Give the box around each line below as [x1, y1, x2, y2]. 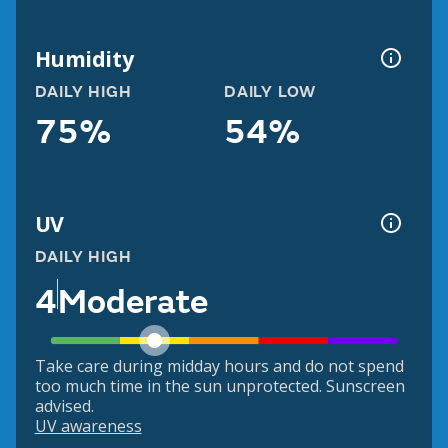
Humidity [34, 43, 134, 73]
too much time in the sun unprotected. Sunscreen [34, 375, 405, 398]
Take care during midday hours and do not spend [34, 355, 404, 378]
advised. [34, 395, 94, 418]
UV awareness [34, 415, 142, 438]
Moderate [57, 280, 208, 323]
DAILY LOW [224, 82, 317, 103]
